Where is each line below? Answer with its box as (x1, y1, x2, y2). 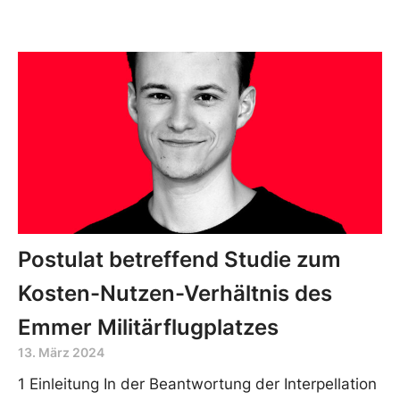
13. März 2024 (18, 344, 104, 360)
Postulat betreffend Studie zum (18, 246, 341, 272)
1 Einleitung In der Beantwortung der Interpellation (18, 374, 377, 393)
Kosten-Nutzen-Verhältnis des (18, 279, 332, 306)
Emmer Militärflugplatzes (18, 313, 279, 340)
